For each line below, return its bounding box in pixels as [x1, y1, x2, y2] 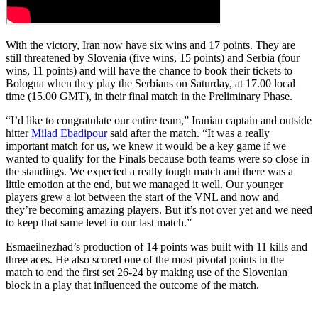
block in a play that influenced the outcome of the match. [6, 278, 259, 291]
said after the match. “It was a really [107, 126, 270, 139]
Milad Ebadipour [31, 126, 107, 139]
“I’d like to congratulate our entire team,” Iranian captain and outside [6, 114, 312, 126]
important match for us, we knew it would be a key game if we [6, 139, 286, 152]
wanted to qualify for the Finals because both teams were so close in [6, 152, 309, 165]
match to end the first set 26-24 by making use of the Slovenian [6, 265, 287, 278]
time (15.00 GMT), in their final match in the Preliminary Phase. [6, 89, 292, 102]
